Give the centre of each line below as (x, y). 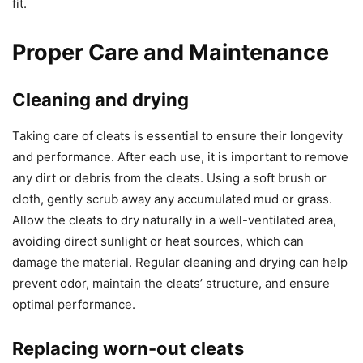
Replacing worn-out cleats (128, 348)
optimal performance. (74, 304)
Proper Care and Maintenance (171, 52)
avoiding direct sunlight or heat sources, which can (158, 241)
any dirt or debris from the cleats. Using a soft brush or (169, 177)
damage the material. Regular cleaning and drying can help (180, 262)
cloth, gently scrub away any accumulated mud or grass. (172, 199)
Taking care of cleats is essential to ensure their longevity (177, 135)
